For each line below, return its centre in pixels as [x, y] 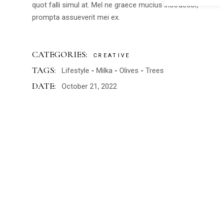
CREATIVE [112, 55]
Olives [129, 71]
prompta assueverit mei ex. [76, 17]
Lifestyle [75, 71]
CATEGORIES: [60, 54]
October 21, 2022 [89, 86]
